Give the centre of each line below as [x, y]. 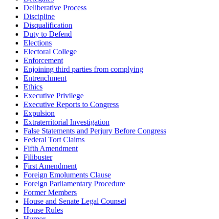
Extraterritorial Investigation [66, 122]
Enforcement [43, 61]
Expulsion [39, 113]
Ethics [33, 87]
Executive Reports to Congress [71, 105]
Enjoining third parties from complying [83, 69]
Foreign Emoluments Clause [67, 175]
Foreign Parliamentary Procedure [74, 184]
